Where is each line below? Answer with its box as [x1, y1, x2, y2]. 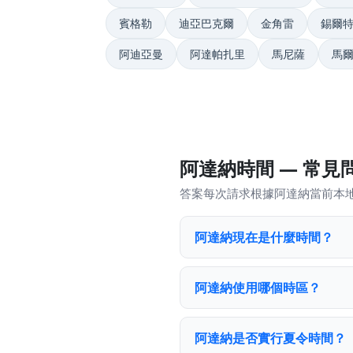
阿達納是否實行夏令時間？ [195, 329, 346, 347]
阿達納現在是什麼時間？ [195, 229, 333, 246]
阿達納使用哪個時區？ [195, 279, 321, 296]
